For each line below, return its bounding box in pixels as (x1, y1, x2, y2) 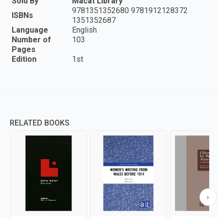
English (72, 25, 97, 35)
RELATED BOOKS (10, 118, 70, 127)
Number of (12, 35, 51, 44)
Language (12, 25, 48, 35)
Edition (12, 54, 36, 64)
